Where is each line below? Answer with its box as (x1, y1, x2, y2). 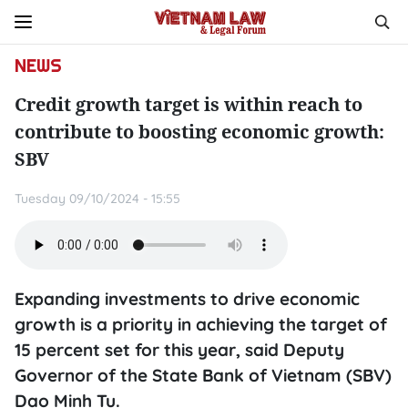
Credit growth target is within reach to (15, 92, 362, 117)
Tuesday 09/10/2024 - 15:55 (15, 190, 180, 207)
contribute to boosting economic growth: (15, 119, 384, 144)
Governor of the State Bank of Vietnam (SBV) (15, 364, 392, 386)
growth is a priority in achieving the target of (15, 313, 387, 335)
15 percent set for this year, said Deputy (15, 339, 344, 361)
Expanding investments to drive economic (15, 288, 360, 310)
